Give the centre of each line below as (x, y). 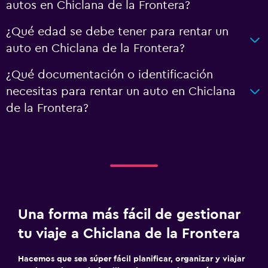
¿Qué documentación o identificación (109, 75)
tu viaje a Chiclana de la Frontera (129, 234)
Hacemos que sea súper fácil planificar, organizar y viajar (131, 259)
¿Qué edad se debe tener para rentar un (117, 32)
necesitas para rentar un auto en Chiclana (121, 92)
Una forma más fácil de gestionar (129, 215)
